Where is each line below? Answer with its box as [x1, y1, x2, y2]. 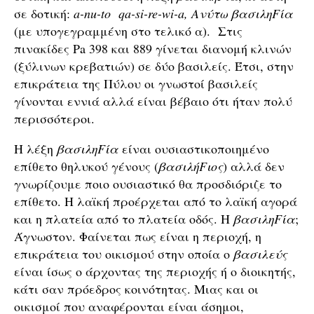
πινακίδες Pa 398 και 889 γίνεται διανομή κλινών [14, 40, 292, 57]
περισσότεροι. [14, 110, 95, 127]
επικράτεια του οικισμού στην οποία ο [14, 245, 233, 262]
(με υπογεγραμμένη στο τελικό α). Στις [14, 22, 243, 39]
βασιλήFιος [158, 158, 223, 175]
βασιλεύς [233, 245, 287, 262]
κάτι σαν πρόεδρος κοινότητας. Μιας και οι [14, 280, 259, 297]
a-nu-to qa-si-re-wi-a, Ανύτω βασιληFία [74, 5, 293, 22]
